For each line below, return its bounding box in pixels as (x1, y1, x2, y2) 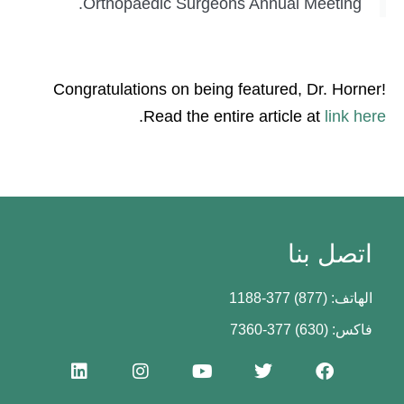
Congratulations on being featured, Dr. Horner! (53, 80, 386, 99)
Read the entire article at (143, 107, 325, 126)
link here (325, 107, 386, 126)
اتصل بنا (288, 240, 372, 269)
